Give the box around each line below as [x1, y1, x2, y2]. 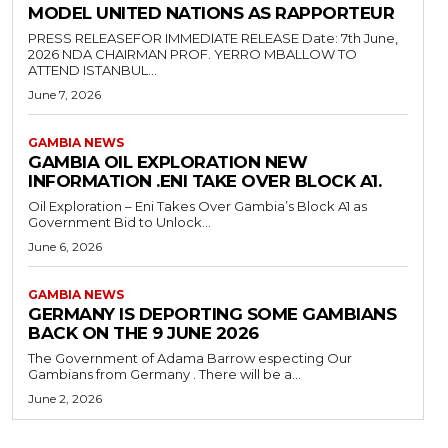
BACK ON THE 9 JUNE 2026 [28, 322, 259, 343]
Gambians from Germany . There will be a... [199, 365, 301, 382]
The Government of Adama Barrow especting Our [28, 349, 352, 366]
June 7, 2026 [28, 86, 101, 102]
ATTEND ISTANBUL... [28, 61, 157, 78]
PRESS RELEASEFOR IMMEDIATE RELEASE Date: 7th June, [28, 29, 302, 46]
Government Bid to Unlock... [28, 213, 211, 230]
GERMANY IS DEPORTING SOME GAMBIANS [28, 303, 396, 324]
